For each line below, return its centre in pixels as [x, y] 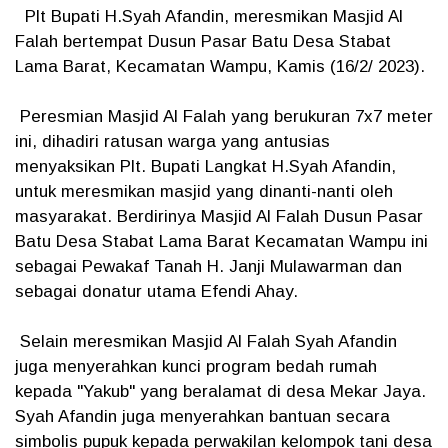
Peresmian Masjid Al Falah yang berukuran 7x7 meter [224, 116]
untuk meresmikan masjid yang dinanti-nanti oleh [204, 191]
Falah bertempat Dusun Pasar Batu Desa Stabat [203, 41]
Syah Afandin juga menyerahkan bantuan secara [202, 416]
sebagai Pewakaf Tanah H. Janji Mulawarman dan [208, 266]
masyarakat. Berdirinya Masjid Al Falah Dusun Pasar [219, 216]
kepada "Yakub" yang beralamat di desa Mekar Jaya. [223, 391]
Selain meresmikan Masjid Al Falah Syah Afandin [206, 341]
